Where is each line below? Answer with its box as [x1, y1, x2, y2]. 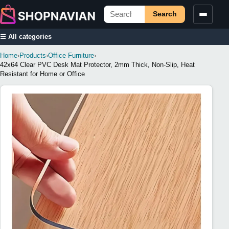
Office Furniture [48, 51, 94, 59]
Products [19, 51, 46, 59]
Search [153, 10, 177, 18]
